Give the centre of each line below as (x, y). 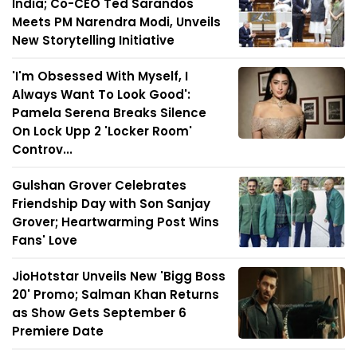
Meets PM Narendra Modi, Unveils (116, 22)
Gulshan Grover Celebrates (99, 186)
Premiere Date (58, 331)
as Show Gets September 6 (99, 313)
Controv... (42, 150)
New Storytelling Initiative (93, 41)
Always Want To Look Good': (101, 95)
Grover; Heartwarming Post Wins (116, 222)
